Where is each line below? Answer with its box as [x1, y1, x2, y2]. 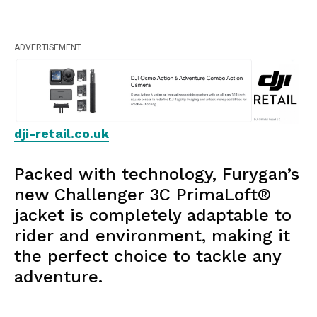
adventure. [14, 267, 103, 287]
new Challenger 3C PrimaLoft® [14, 185, 271, 205]
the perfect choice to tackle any [14, 246, 281, 267]
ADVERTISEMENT [14, 41, 81, 54]
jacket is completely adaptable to [14, 205, 292, 226]
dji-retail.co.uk [14, 126, 109, 142]
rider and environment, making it [14, 226, 290, 246]
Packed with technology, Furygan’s [14, 164, 299, 185]
